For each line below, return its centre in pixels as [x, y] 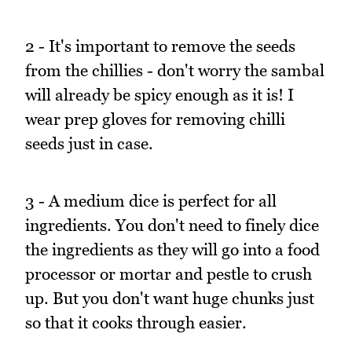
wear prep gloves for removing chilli [155, 119]
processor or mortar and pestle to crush [169, 273]
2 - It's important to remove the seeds [160, 46]
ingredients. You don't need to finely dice [172, 225]
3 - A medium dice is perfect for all [151, 200]
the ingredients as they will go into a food [172, 249]
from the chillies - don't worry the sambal [175, 71]
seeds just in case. [89, 144]
